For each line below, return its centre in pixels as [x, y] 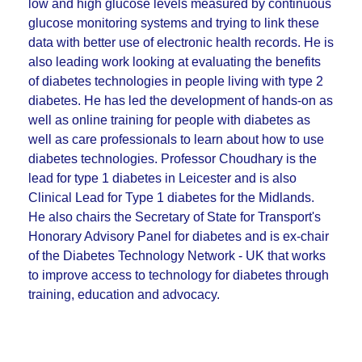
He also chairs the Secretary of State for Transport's [175, 217]
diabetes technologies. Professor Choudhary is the [173, 159]
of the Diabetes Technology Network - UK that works [177, 256]
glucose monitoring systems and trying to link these [174, 23]
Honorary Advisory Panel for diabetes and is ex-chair [179, 236]
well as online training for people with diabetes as [169, 120]
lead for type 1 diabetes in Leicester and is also [162, 178]
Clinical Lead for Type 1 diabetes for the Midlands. [171, 198]
